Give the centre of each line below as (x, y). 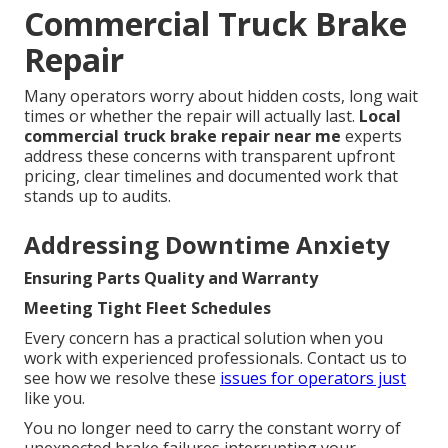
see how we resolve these (122, 378)
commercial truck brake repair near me (182, 136)
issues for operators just (313, 378)
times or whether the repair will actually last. (191, 116)
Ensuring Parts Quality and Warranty (171, 278)
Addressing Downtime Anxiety (207, 245)
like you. (54, 398)
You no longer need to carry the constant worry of (212, 428)
